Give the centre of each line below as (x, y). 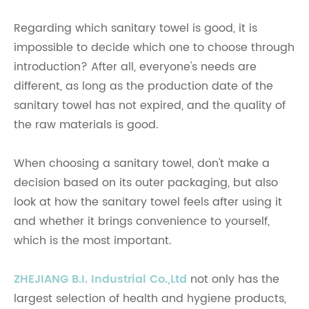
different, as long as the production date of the (143, 86)
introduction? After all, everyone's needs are (135, 67)
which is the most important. (93, 241)
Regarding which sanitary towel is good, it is (136, 28)
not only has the (233, 279)
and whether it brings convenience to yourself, (142, 221)
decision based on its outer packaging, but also (146, 183)
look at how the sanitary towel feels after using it (148, 202)
